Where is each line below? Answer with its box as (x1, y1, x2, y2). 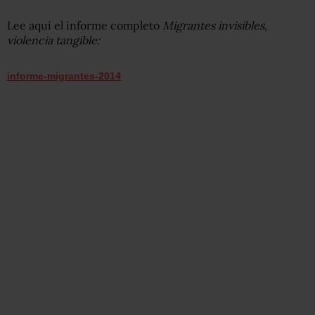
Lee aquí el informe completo (7, 18, 162, 32)
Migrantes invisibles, (162, 18, 267, 32)
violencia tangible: (7, 32, 100, 47)
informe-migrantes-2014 (7, 70, 121, 82)
